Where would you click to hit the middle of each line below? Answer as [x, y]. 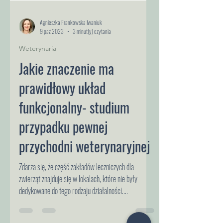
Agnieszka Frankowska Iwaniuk [71, 58]
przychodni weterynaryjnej [84, 182]
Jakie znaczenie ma [66, 104]
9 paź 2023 [52, 67]
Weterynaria [38, 84]
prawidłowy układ [62, 124]
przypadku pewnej [63, 163]
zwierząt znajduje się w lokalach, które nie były [78, 215]
